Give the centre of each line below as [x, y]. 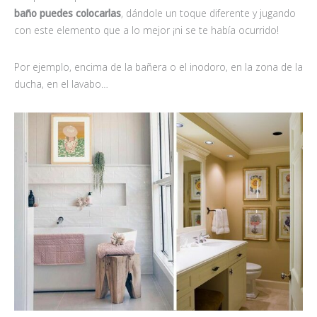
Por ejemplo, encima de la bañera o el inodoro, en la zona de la [158, 67]
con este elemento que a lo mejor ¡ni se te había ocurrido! [146, 30]
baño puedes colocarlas [68, 13]
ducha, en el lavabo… [61, 83]
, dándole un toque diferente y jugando [208, 13]
